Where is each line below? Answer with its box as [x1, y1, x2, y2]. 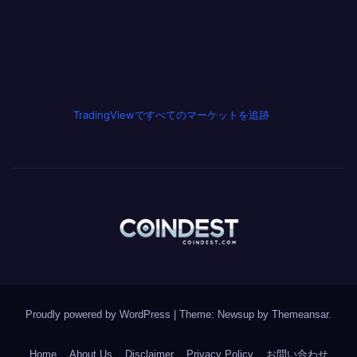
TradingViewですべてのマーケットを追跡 [73, 108, 269, 122]
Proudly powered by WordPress [25, 308, 174, 320]
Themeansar [272, 308, 328, 320]
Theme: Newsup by [179, 308, 272, 320]
